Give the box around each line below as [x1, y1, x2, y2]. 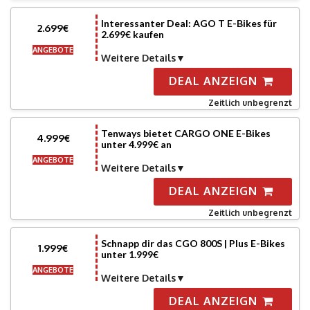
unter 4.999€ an [100, 138, 172, 150]
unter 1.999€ [100, 248, 158, 260]
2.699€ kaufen [100, 28, 164, 40]
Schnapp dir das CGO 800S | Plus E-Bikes [100, 237, 285, 249]
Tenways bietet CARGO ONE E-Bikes [100, 127, 271, 139]
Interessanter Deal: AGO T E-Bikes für [100, 17, 277, 29]
